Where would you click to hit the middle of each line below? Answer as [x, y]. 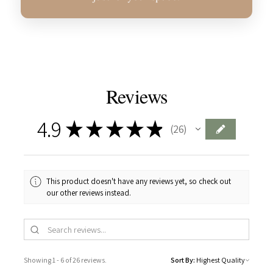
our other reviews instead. [89, 193]
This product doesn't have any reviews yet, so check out [139, 181]
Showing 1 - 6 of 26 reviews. [65, 260]
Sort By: [183, 260]
